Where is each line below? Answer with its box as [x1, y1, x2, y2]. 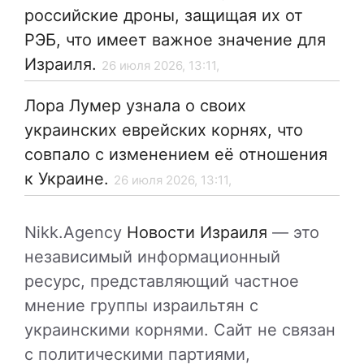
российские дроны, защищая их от [24, 6, 303, 26]
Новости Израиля [127, 223, 267, 243]
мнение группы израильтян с [24, 296, 258, 316]
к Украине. [24, 169, 109, 189]
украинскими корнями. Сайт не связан [24, 320, 336, 340]
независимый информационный [24, 247, 280, 267]
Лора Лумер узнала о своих [24, 96, 246, 116]
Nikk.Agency [24, 223, 127, 243]
